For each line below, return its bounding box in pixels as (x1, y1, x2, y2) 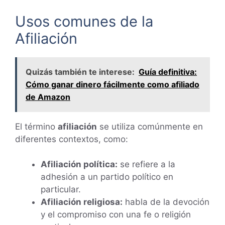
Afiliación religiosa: (41, 197, 123, 207)
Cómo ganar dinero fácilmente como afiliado (26, 79, 199, 89)
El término (15, 121, 58, 132)
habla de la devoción (123, 197, 209, 207)
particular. (41, 184, 81, 195)
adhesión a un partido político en (41, 172, 173, 182)
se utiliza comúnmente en (97, 121, 203, 132)
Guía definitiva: (139, 66, 197, 77)
